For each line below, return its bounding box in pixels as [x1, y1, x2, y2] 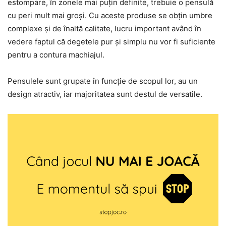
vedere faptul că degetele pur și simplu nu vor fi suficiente [8, 37, 215, 47]
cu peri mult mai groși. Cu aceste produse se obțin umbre [8, 11, 212, 21]
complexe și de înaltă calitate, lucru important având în [8, 24, 201, 34]
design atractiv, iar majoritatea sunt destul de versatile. [8, 89, 202, 99]
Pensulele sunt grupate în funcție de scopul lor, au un [8, 76, 198, 86]
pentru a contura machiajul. [8, 50, 104, 60]
